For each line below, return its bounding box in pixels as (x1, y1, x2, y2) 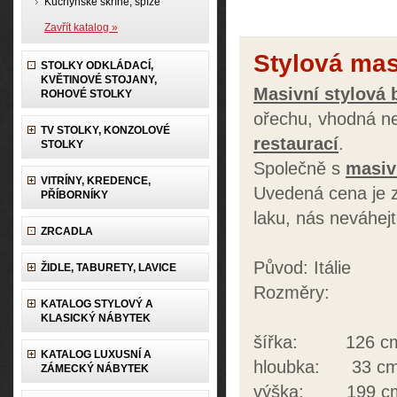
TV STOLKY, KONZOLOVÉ (41, 124, 170, 136)
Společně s (253, 159, 346, 178)
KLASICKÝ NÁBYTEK (41, 312, 151, 324)
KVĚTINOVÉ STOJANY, (41, 74, 157, 86)
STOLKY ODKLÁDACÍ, (41, 59, 153, 72)
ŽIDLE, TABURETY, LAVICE (41, 261, 176, 274)
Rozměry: (253, 283, 330, 302)
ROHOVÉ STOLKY (41, 88, 132, 100)
